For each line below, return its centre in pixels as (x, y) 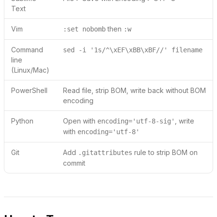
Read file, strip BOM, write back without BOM (134, 90)
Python (22, 121)
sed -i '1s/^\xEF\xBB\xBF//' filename (133, 50)
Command (27, 49)
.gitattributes (105, 152)
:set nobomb (84, 29)
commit (74, 163)
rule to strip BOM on (165, 152)
